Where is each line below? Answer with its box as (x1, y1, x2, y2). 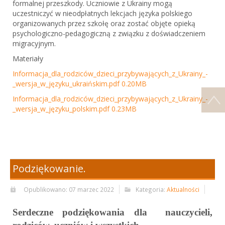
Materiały (13, 54, 43, 64)
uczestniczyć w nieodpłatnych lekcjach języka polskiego (13, 9, 192, 19)
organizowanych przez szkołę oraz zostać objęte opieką (13, 19, 195, 29)
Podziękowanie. (13, 161, 86, 175)
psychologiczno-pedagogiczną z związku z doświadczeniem (13, 29, 205, 39)
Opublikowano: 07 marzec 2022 (24, 185, 114, 193)
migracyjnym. (13, 39, 58, 49)
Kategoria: (136, 185, 167, 193)
